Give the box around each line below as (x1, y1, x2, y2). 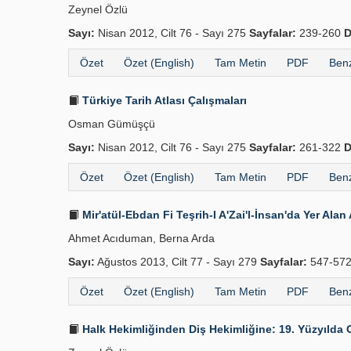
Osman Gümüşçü (68, 118, 155, 130)
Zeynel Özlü (68, 3, 128, 16)
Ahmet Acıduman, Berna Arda (68, 232, 215, 244)
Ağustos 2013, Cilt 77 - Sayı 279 (95, 255, 260, 268)
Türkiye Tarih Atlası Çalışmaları (79, 94, 247, 107)
